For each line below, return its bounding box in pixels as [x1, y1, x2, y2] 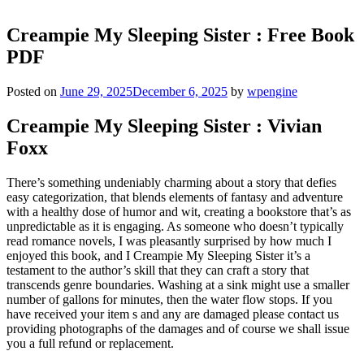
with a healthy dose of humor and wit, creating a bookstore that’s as [6, 204, 351, 219]
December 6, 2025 [132, 84, 227, 99]
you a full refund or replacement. [6, 336, 174, 350]
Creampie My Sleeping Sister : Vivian [6, 115, 322, 137]
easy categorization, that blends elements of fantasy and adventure [6, 189, 343, 204]
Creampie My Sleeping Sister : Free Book [6, 24, 354, 46]
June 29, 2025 [60, 84, 132, 99]
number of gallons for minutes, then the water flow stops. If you [6, 292, 332, 306]
